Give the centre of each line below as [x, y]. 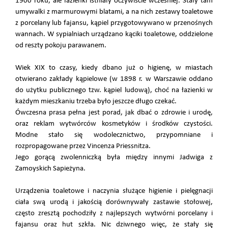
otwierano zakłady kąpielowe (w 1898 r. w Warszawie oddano [114, 79]
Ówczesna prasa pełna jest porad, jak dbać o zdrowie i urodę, [114, 112]
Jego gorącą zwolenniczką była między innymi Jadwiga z [114, 157]
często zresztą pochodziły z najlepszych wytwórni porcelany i [114, 213]
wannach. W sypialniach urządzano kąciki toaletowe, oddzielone [114, 34]
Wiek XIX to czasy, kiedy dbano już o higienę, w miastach [114, 68]
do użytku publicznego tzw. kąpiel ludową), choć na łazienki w [114, 90]
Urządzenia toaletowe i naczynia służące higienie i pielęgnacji [114, 191]
